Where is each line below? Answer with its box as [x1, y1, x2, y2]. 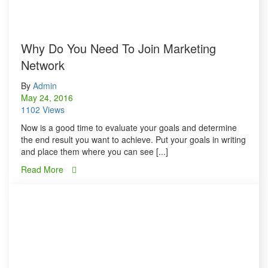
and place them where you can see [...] [21, 145, 168, 158]
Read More [21, 163, 66, 176]
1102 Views [21, 103, 65, 116]
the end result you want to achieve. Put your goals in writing [21, 133, 246, 146]
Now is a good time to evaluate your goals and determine [21, 121, 237, 134]
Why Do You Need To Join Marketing [21, 39, 216, 57]
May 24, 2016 [21, 92, 73, 104]
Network [21, 56, 65, 74]
